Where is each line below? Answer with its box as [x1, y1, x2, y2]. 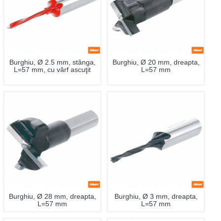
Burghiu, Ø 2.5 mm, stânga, [9, 58, 96, 66]
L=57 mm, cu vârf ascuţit [14, 66, 91, 74]
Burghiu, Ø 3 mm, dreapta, [114, 192, 198, 200]
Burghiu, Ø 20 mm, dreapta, [112, 58, 200, 66]
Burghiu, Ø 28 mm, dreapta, [8, 192, 96, 200]
